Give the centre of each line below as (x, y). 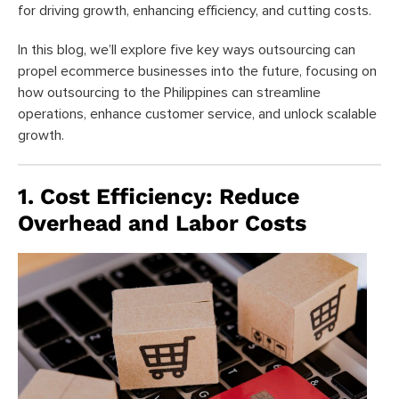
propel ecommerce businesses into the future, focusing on (197, 71)
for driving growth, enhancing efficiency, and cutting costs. (195, 10)
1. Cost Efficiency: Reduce (159, 196)
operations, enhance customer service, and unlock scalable (197, 114)
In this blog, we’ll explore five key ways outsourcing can (187, 49)
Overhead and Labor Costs (162, 223)
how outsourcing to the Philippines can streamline (169, 92)
